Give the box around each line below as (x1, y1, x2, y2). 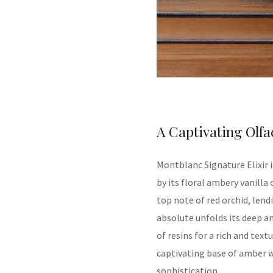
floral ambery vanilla (179, 176, 270, 189)
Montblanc (157, 158, 204, 171)
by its (157, 176, 179, 189)
